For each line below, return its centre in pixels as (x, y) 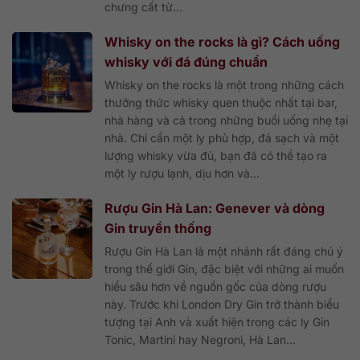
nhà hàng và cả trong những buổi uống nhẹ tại (226, 120)
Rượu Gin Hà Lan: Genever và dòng (215, 208)
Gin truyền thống (158, 228)
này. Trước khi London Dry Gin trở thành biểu (222, 304)
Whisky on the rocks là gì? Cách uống (222, 41)
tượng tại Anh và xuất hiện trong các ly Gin (217, 321)
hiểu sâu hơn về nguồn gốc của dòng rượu (215, 286)
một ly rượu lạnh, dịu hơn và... (182, 173)
